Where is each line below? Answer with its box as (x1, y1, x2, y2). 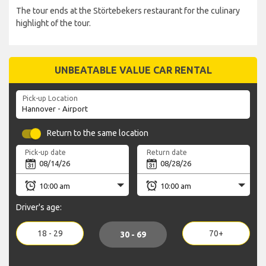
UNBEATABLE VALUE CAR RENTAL (54, 65, 212, 76)
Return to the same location (47, 128, 149, 138)
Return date (146, 148, 187, 156)
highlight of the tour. (16, 18, 91, 28)
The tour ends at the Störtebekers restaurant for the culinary (16, 6, 240, 16)
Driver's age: (16, 202, 62, 213)
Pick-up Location (22, 94, 78, 102)
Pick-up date (25, 148, 66, 156)
